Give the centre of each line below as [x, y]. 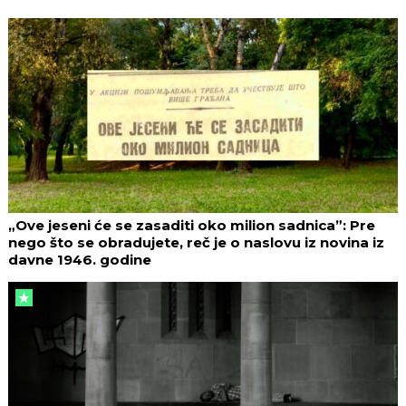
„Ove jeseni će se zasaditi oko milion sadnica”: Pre [192, 225]
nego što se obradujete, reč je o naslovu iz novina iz [196, 242]
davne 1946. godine [80, 259]
